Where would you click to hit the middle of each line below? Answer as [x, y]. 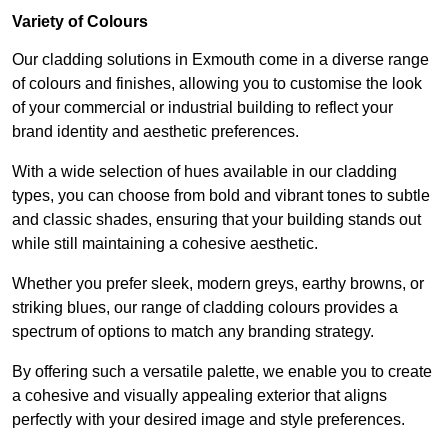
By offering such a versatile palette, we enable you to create [222, 371]
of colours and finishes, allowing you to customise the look [217, 83]
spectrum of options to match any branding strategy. [193, 331]
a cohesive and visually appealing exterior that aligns [199, 395]
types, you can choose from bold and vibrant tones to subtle [221, 195]
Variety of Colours [80, 21]
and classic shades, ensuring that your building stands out [216, 219]
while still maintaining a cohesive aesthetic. [165, 243]
